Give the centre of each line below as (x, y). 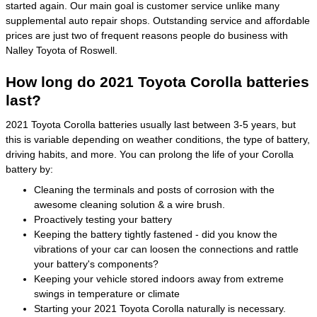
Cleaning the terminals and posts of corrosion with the (154, 189)
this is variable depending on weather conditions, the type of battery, (158, 139)
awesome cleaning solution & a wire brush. (129, 204)
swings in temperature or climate (107, 293)
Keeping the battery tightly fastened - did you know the (156, 234)
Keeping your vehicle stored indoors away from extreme (159, 278)
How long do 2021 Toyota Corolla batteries (157, 82)
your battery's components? (96, 264)
